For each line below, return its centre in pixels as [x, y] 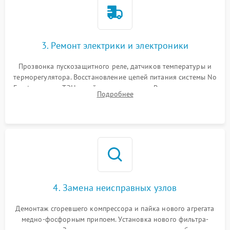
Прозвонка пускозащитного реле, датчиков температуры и [115, 66]
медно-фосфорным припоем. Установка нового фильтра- [115, 219]
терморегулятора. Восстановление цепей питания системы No [115, 77]
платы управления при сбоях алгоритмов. [115, 99]
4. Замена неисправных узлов [115, 188]
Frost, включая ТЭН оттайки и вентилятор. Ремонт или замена [115, 88]
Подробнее [115, 94]
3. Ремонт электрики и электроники [115, 45]
